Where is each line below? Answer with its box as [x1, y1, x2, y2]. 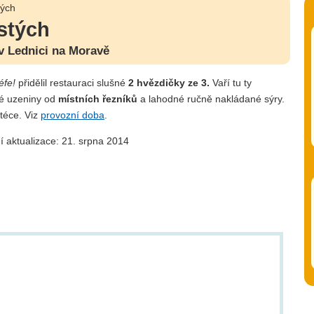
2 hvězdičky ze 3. [128, 76, 210, 88]
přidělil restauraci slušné [15, 76, 128, 88]
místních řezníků [58, 93, 137, 104]
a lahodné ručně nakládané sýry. [137, 93, 285, 104]
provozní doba [41, 109, 104, 121]
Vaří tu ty [210, 76, 252, 88]
